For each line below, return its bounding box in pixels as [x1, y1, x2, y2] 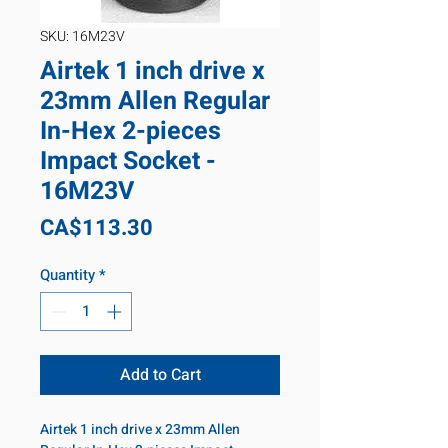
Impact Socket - [40, 143, 216, 180]
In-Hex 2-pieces [40, 113, 221, 150]
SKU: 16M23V [40, 26, 125, 47]
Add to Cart [119, 362, 201, 387]
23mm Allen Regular [40, 83, 270, 120]
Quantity [40, 264, 95, 286]
